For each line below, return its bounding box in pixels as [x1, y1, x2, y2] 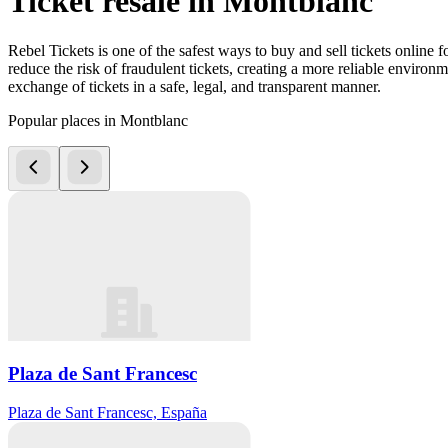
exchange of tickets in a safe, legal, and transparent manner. [8, 77, 381, 95]
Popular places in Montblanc [8, 111, 188, 129]
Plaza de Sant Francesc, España [8, 403, 207, 421]
